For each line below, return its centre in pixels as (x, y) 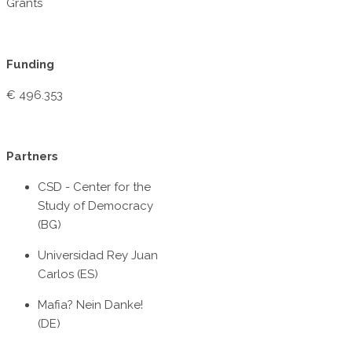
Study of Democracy (95, 206)
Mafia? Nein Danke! (90, 305)
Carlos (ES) (68, 275)
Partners (32, 157)
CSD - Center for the (94, 187)
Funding (30, 65)
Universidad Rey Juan (98, 256)
